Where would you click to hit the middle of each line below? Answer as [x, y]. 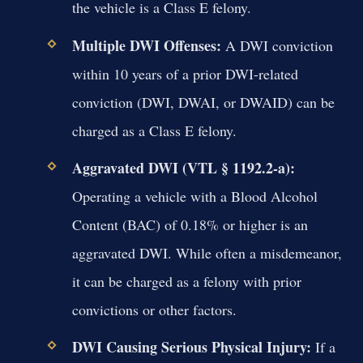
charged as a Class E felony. [154, 130]
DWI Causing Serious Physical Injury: [191, 346]
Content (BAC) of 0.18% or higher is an [190, 224]
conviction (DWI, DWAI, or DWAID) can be [203, 102]
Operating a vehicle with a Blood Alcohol [194, 196]
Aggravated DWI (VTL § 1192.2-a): [183, 167]
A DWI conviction [277, 45]
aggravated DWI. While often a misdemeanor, [207, 252]
